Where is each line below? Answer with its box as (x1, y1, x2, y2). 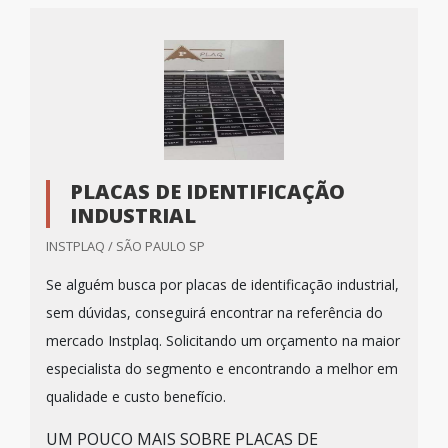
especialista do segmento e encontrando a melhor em (46, 359, 398, 378)
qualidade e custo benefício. (46, 387, 226, 406)
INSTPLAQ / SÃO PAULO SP (46, 237, 205, 255)
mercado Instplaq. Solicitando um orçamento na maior (46, 331, 400, 350)
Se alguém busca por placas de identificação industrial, (46, 275, 399, 294)
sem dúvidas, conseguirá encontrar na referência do (46, 303, 383, 322)
